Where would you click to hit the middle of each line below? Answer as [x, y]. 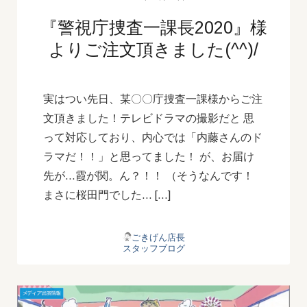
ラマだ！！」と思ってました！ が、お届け [149, 156]
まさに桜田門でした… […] [107, 195]
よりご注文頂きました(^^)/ [153, 49]
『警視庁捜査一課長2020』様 [153, 27]
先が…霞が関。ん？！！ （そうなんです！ [148, 175]
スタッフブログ [153, 248]
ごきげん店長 [158, 237]
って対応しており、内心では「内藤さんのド [153, 137]
